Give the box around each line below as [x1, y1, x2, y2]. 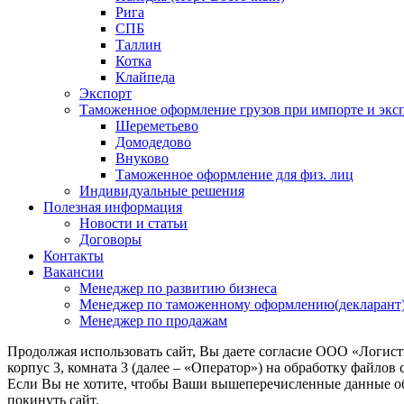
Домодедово [115, 134, 191, 151]
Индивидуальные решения [79, 183, 244, 199]
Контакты [43, 248, 104, 264]
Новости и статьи [79, 216, 188, 232]
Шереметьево [115, 118, 198, 134]
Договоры [79, 232, 142, 248]
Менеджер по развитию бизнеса [79, 280, 277, 297]
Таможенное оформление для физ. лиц [115, 167, 353, 183]
